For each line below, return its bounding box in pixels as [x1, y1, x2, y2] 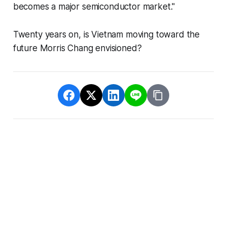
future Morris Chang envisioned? [13, 43, 142, 54]
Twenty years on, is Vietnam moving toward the [13, 29, 200, 40]
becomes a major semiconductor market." [13, 2, 175, 12]
